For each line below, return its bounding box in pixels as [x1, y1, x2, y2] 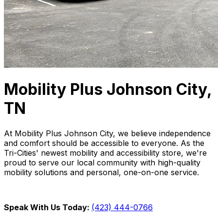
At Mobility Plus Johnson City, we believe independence [4, 128, 211, 138]
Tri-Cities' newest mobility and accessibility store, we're [4, 147, 207, 158]
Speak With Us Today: [4, 202, 91, 212]
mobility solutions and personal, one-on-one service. [4, 167, 199, 177]
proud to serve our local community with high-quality [4, 157, 200, 167]
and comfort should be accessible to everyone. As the [4, 138, 204, 148]
